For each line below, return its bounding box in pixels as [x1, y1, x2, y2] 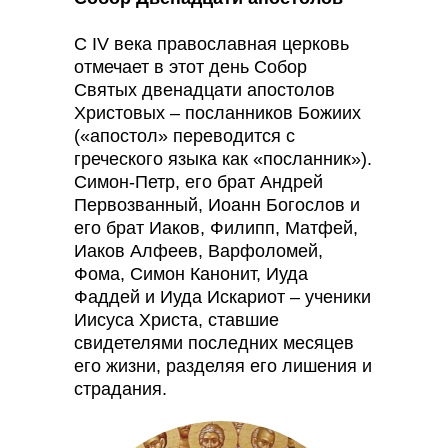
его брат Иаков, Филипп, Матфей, [74, 218, 358, 238]
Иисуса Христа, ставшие [74, 310, 279, 330]
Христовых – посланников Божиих [74, 103, 361, 123]
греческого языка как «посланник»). [74, 149, 372, 169]
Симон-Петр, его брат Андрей [74, 172, 323, 192]
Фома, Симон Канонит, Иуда [74, 264, 308, 284]
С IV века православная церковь [74, 34, 349, 54]
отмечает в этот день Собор [74, 57, 307, 77]
